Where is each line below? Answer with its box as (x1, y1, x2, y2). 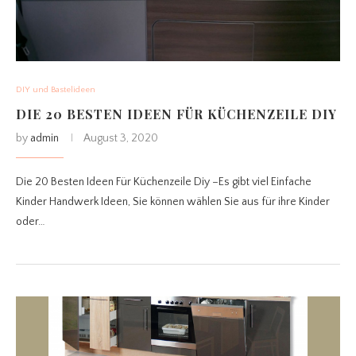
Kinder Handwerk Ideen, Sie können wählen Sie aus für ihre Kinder (16, 195, 330, 209)
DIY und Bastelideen (16, 85, 95, 95)
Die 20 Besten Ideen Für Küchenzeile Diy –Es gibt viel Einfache (16, 176, 311, 189)
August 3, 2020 (83, 132, 158, 145)
